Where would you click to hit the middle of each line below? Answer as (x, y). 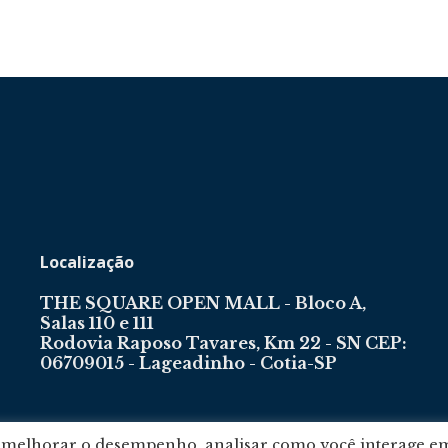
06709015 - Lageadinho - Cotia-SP (188, 363)
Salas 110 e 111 (97, 323)
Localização (87, 262)
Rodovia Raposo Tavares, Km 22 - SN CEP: (223, 343)
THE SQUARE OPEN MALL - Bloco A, (203, 303)
